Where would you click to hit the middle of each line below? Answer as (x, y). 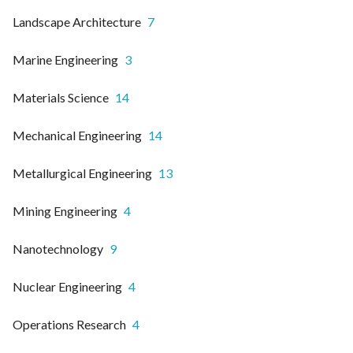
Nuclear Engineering (67, 286)
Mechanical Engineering (77, 135)
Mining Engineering (65, 210)
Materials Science (61, 97)
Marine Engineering (65, 59)
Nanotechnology (58, 248)
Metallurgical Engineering (82, 173)
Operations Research (69, 324)
